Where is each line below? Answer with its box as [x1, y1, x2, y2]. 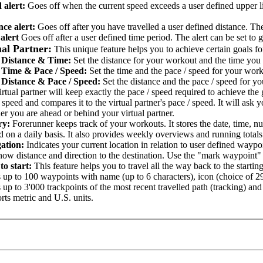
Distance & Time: [1, 55, 71, 66]
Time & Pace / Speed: [1, 66, 87, 76]
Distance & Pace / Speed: [1, 76, 100, 87]
